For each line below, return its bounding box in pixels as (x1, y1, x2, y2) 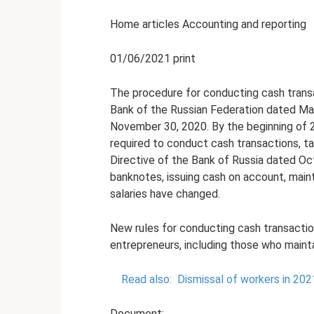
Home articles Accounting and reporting (110, 18, 306, 31)
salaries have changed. (110, 187, 220, 200)
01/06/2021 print (110, 52, 196, 65)
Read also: (121, 273, 172, 286)
